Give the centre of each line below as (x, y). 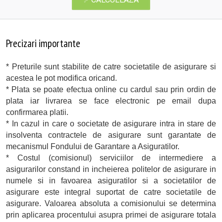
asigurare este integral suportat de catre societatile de (111, 192)
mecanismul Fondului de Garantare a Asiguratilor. (93, 147)
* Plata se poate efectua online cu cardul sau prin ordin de (111, 90)
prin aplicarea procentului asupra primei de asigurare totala (111, 215)
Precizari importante (43, 44)
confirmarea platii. (37, 112)
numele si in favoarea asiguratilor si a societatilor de (111, 181)
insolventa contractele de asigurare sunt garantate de (111, 135)
